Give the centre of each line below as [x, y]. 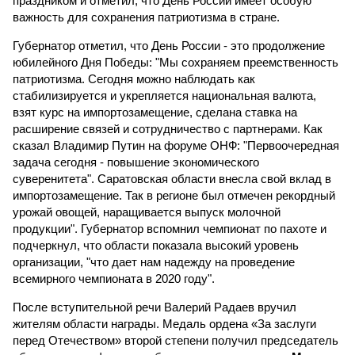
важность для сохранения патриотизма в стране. [146, 17]
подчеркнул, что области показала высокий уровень [156, 245]
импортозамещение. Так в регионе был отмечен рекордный [174, 195]
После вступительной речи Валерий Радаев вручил [155, 307]
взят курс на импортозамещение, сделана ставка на [155, 112]
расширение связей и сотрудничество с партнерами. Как [168, 129]
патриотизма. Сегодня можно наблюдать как [134, 79]
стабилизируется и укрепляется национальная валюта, [164, 95]
